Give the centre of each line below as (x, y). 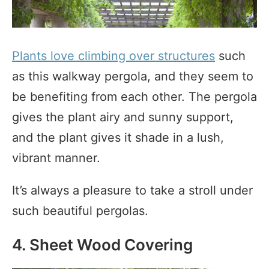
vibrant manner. (56, 158)
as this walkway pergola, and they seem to (133, 76)
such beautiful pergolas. (80, 210)
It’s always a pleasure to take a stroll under (132, 190)
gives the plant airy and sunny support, (123, 117)
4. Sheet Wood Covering (102, 244)
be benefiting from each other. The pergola (134, 96)
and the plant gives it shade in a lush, (118, 137)
